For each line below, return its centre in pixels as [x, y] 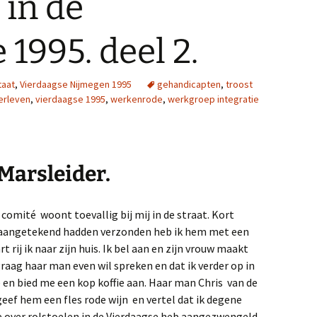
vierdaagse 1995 [70, 99]
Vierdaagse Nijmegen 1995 [76, 85]
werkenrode [137, 99]
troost [239, 85]
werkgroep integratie [213, 99]
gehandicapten [189, 85]
